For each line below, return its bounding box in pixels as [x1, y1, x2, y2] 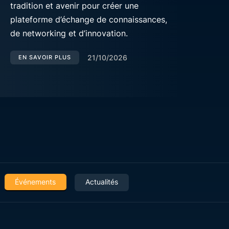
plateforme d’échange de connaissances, [10, 14, 168, 25]
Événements [15, 177, 56, 186]
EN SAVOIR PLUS [18, 54, 72, 61]
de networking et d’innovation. [10, 28, 128, 38]
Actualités [85, 177, 118, 186]
